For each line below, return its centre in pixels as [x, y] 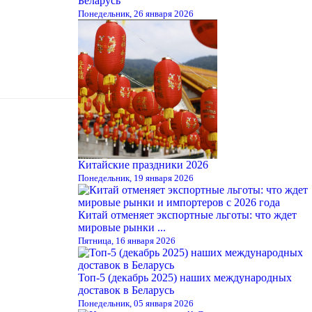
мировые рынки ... [122, 227]
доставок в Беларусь [126, 290]
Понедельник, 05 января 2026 [136, 303]
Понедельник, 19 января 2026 [136, 178]
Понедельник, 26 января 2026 [136, 13]
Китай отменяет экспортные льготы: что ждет [187, 214]
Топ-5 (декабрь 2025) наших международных [185, 277]
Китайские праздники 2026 [143, 164]
